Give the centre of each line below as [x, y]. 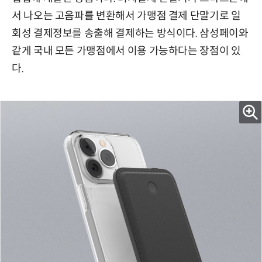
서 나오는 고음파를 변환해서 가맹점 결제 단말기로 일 [126, 16]
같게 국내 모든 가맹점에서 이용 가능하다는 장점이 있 [126, 51]
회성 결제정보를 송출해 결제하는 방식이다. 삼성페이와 [130, 34]
